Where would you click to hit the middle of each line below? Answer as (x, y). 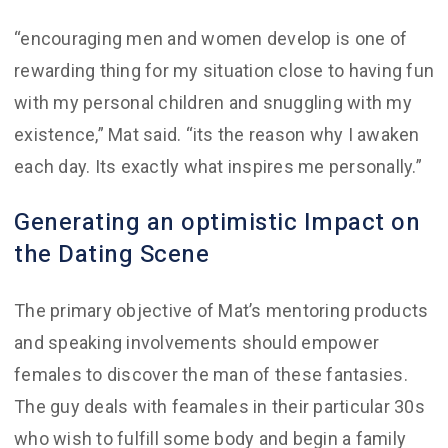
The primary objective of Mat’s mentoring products (221, 310)
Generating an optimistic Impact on (217, 222)
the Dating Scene (111, 254)
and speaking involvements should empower (196, 342)
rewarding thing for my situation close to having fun (224, 70)
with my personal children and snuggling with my (213, 102)
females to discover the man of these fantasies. (211, 374)
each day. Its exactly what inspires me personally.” (218, 166)
